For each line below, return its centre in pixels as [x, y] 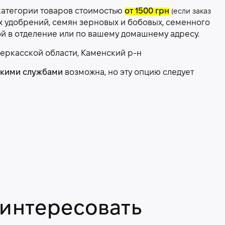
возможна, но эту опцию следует [128, 73]
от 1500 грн [147, 11]
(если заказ [191, 12]
